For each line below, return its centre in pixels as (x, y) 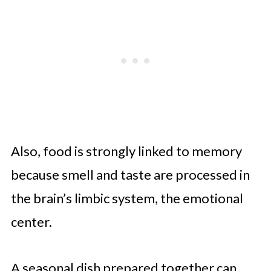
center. (31, 221)
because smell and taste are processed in (130, 174)
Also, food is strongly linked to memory (126, 151)
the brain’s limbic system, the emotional (127, 198)
